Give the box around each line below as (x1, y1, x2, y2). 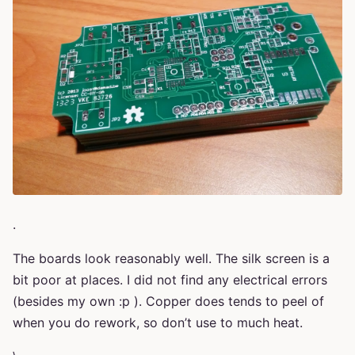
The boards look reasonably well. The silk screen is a (13, 250, 330, 266)
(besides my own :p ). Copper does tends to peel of (13, 292, 324, 309)
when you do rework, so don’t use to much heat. (13, 314, 303, 330)
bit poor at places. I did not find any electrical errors (13, 271, 327, 288)
